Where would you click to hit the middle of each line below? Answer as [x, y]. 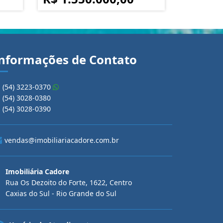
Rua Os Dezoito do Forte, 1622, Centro [69, 182]
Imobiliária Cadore [37, 171]
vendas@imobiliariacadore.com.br [62, 140]
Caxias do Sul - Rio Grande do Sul [61, 193]
